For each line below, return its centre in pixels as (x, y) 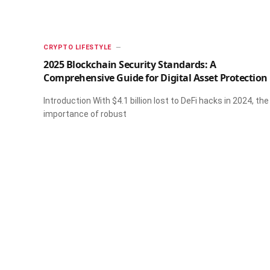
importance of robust (85, 114)
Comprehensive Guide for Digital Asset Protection (155, 77)
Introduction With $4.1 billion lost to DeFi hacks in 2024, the (156, 100)
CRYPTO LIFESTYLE (77, 47)
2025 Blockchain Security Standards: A (130, 64)
